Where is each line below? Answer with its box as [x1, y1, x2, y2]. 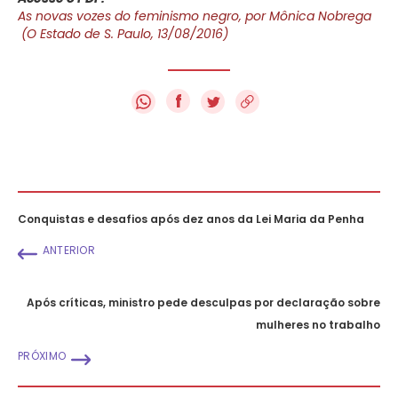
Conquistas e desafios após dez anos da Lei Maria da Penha [18, 211, 364, 227]
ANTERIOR [42, 242, 96, 258]
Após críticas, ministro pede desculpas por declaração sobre [27, 294, 380, 310]
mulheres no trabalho [256, 316, 380, 332]
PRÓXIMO [18, 347, 67, 363]
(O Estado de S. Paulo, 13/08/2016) [18, 24, 228, 43]
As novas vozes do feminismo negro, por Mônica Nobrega [18, 6, 371, 25]
